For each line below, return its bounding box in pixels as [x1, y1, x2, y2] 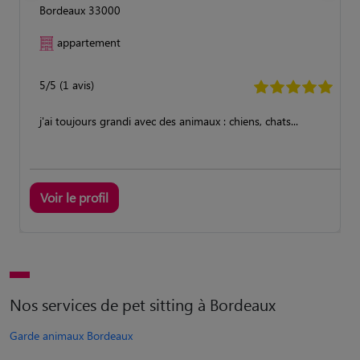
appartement [57, 34, 121, 50]
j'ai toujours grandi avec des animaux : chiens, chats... [39, 112, 298, 129]
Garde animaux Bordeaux [10, 327, 133, 343]
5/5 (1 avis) [39, 76, 94, 92]
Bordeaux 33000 [39, 2, 121, 18]
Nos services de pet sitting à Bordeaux [10, 292, 276, 315]
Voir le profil [40, 188, 108, 206]
